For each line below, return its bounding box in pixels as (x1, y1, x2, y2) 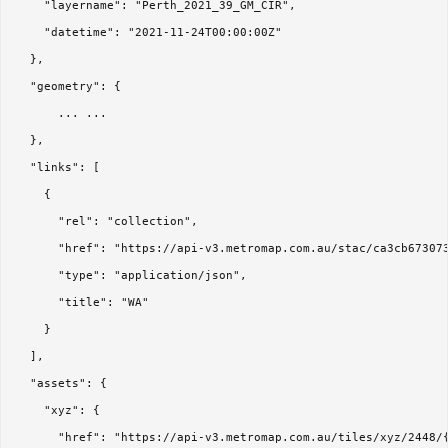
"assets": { (16, 377, 107, 391)
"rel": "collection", (16, 215, 198, 229)
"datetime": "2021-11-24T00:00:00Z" (16, 26, 282, 40)
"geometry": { (16, 80, 128, 94)
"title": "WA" (16, 296, 149, 310)
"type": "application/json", (16, 269, 247, 283)
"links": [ (16, 161, 100, 175)
